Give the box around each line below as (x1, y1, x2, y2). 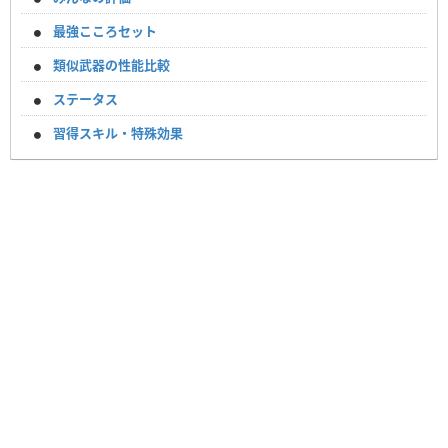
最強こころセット (53, 22, 157, 41)
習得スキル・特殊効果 (53, 124, 183, 143)
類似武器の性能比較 (53, 56, 170, 75)
